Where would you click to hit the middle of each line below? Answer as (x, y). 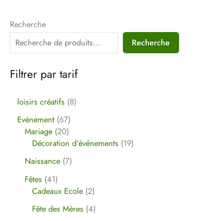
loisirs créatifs (41, 101)
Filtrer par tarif (44, 74)
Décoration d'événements (75, 143)
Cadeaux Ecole (57, 191)
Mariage (38, 131)
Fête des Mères (58, 208)
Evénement (36, 119)
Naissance (42, 161)
